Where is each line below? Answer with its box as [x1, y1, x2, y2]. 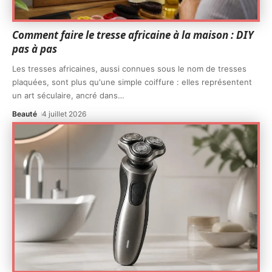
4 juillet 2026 [42, 109, 87, 119]
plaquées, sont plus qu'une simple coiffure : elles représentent [12, 77, 252, 87]
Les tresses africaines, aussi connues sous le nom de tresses [12, 64, 246, 74]
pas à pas [12, 42, 57, 56]
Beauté [12, 109, 37, 119]
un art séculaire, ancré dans [12, 90, 118, 101]
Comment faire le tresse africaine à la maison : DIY [12, 28, 254, 42]
